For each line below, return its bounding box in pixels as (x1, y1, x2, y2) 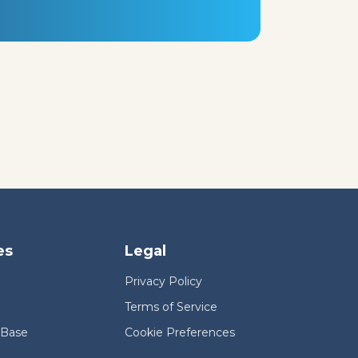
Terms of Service (125, 299, 217, 314)
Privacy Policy (125, 273, 202, 288)
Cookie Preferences (125, 324, 235, 340)
